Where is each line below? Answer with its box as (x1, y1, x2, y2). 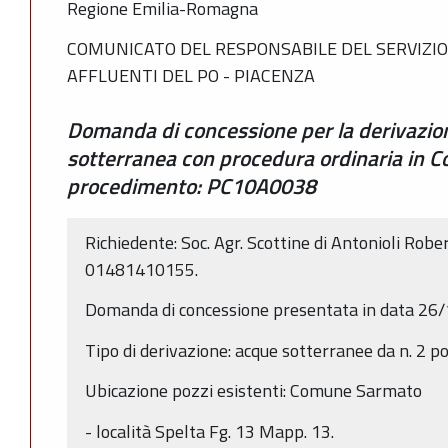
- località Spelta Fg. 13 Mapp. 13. (85, 417, 334, 445)
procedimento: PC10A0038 (67, 170, 316, 202)
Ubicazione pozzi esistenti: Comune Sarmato (85, 377, 422, 405)
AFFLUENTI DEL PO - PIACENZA (67, 62, 315, 89)
